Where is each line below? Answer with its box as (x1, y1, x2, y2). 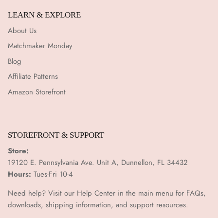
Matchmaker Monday (8, 40, 73, 52)
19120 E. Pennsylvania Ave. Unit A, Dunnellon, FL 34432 (8, 157, 188, 168)
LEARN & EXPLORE (8, 10, 81, 19)
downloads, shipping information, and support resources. (8, 200, 188, 211)
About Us (8, 25, 36, 36)
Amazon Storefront (8, 86, 66, 97)
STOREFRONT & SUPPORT (8, 130, 104, 140)
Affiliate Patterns (8, 71, 58, 82)
